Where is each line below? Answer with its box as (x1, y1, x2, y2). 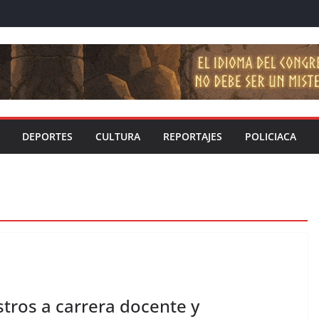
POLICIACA (245, 130, 296, 144)
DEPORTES (22, 130, 73, 144)
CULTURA (95, 130, 140, 144)
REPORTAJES (163, 130, 222, 144)
